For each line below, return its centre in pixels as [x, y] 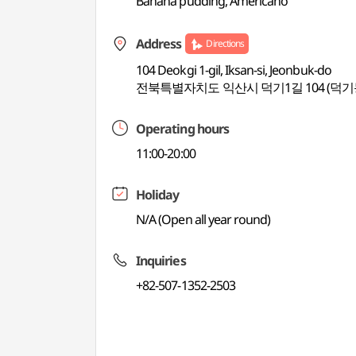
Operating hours [182, 129]
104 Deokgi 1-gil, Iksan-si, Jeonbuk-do [234, 70]
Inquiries [161, 261]
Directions [225, 43]
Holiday [158, 195]
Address [159, 44]
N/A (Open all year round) [203, 219]
